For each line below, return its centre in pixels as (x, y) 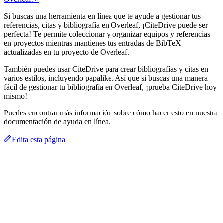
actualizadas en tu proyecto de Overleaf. (67, 52)
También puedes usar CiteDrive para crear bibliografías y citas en (106, 69)
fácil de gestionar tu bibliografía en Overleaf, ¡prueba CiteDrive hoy (110, 87)
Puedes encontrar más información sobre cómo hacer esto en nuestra (111, 112)
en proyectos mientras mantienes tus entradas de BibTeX (93, 43)
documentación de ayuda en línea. (57, 121)
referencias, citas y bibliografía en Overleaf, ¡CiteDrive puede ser (106, 25)
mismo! (16, 96)
